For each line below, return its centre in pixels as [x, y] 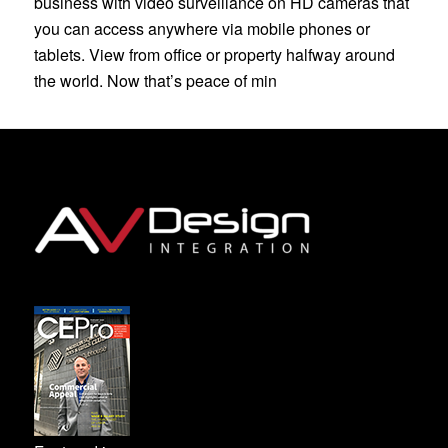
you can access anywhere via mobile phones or [201, 29]
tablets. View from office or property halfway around [214, 55]
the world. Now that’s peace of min [155, 81]
